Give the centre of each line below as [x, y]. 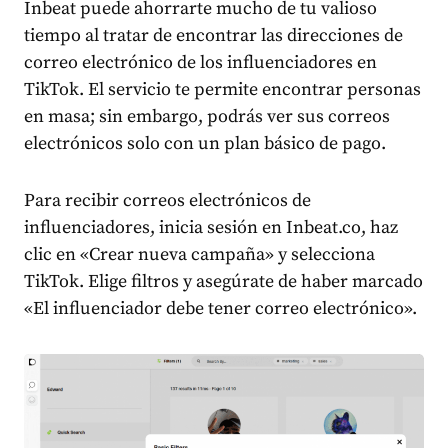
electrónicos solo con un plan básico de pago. [205, 143]
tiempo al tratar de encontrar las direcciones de [213, 35]
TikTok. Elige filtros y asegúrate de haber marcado [223, 281]
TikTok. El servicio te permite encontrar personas [222, 89]
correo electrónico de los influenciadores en [200, 62]
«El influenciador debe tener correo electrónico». [220, 308]
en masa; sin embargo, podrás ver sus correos [207, 116]
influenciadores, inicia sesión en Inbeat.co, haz [211, 227]
